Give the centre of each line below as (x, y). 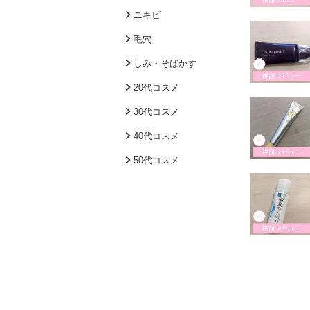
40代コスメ (156, 136)
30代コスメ (156, 112)
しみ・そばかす (165, 63)
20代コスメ (156, 88)
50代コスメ (156, 160)
